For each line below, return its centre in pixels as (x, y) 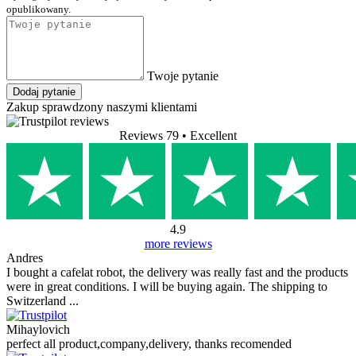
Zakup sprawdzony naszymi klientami (102, 107)
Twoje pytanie (183, 76)
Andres (25, 258)
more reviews (178, 244)
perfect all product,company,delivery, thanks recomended (149, 344)
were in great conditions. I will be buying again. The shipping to (167, 287)
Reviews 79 (149, 136)
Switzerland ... (43, 301)
